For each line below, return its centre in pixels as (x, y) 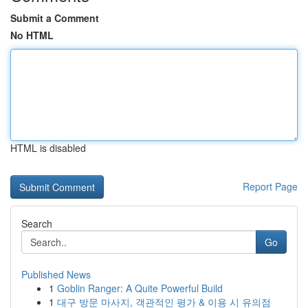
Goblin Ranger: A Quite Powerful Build (140, 288)
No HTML (32, 35)
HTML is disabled (48, 148)
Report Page (270, 186)
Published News (56, 274)
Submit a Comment (55, 18)
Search (37, 223)
